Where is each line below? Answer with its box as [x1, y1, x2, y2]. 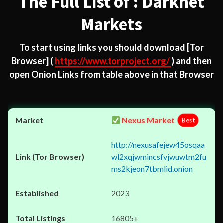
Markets [81, 13, 142, 35]
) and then [171, 55, 212, 66]
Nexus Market [120, 115, 175, 125]
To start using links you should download [19, 42, 187, 53]
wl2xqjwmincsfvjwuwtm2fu [111, 152, 206, 161]
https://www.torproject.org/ [55, 55, 171, 66]
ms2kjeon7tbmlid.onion [111, 164, 193, 173]
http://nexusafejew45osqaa [111, 140, 205, 149]
